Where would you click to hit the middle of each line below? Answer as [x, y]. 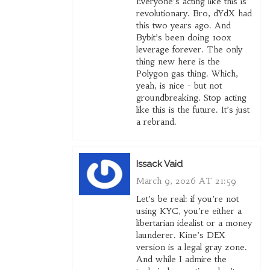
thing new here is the [178, 62]
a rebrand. [156, 122]
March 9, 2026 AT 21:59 [186, 181]
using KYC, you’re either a [189, 211]
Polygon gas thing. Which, [187, 74]
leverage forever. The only [189, 50]
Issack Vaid [159, 164]
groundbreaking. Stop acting [191, 98]
